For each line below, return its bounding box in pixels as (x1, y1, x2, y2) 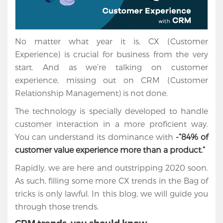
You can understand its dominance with (15, 132, 176, 142)
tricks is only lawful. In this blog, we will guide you (15, 189, 208, 199)
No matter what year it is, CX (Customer (15, 36, 208, 46)
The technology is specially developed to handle (15, 106, 208, 116)
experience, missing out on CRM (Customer (15, 75, 208, 85)
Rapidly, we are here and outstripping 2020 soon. (15, 163, 208, 173)
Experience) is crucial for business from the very (15, 49, 208, 59)
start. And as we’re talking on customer (15, 62, 208, 72)
